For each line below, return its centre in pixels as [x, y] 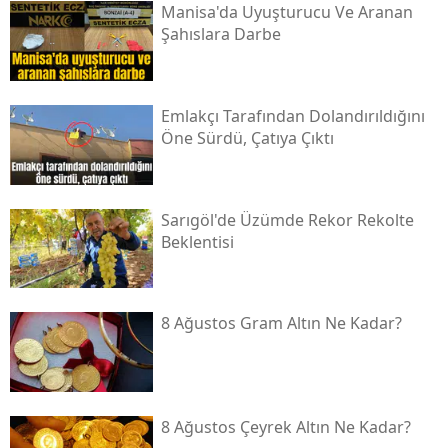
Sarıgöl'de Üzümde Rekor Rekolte [287, 219]
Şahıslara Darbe [220, 34]
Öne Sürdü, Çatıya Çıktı [247, 138]
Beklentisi [197, 241]
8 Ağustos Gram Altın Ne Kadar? [281, 323]
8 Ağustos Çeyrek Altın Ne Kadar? [285, 427]
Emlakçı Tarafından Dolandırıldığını [292, 116]
